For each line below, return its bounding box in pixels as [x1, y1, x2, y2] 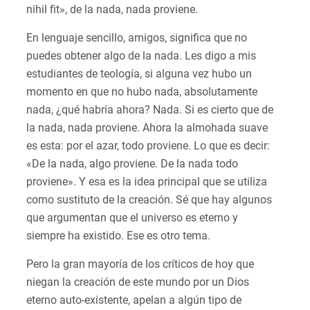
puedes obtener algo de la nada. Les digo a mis [26, 49, 256, 63]
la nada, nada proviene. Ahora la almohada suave [26, 121, 268, 135]
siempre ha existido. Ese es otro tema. [26, 229, 213, 243]
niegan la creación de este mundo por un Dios [26, 275, 249, 289]
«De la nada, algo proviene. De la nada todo [26, 157, 238, 171]
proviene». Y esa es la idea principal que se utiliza [26, 175, 267, 189]
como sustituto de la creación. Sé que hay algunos [26, 193, 272, 207]
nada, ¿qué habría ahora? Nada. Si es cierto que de [26, 103, 273, 117]
